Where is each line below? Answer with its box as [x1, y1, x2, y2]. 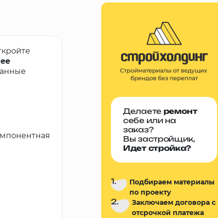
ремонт [163, 107, 198, 116]
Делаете [123, 107, 163, 116]
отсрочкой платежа [132, 208, 204, 217]
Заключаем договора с [132, 198, 216, 207]
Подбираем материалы [129, 178, 215, 186]
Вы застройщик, [123, 134, 195, 144]
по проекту [129, 188, 172, 197]
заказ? [123, 125, 154, 134]
